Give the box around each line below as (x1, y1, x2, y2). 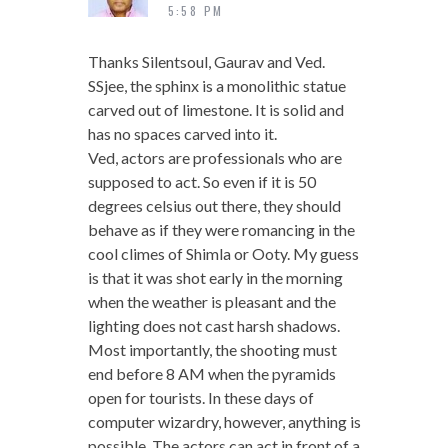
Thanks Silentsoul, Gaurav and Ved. (87, 52, 325, 72)
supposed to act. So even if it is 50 (87, 172, 316, 192)
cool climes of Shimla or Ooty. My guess (87, 244, 359, 264)
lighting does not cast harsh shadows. (87, 316, 340, 336)
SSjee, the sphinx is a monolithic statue (87, 76, 346, 96)
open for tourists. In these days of (87, 388, 314, 408)
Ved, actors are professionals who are (87, 148, 342, 168)
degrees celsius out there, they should (87, 196, 341, 216)
